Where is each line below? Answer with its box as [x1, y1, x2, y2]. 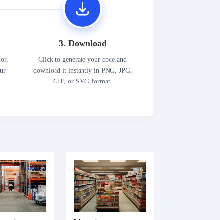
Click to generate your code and [38, 55, 127, 63]
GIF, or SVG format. [53, 77, 112, 85]
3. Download [58, 38, 107, 48]
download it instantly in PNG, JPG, [33, 66, 132, 74]
